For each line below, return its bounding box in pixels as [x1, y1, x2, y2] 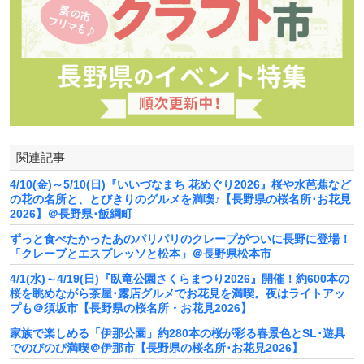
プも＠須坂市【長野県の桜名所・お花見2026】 [10, 301, 252, 315]
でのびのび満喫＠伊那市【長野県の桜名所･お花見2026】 [10, 341, 303, 355]
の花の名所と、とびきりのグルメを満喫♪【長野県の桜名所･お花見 [10, 193, 351, 206]
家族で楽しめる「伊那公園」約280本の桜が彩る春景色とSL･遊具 [10, 327, 345, 340]
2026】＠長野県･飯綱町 [10, 207, 132, 221]
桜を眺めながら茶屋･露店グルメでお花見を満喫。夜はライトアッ [10, 287, 345, 301]
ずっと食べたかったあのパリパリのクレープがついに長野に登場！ [10, 232, 351, 246]
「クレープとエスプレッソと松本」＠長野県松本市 [10, 247, 271, 261]
